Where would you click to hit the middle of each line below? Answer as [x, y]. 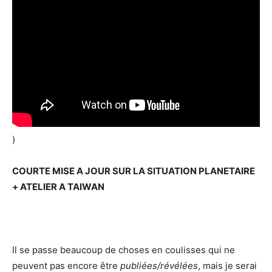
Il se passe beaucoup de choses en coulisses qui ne [124, 250]
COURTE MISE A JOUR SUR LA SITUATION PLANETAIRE [134, 171]
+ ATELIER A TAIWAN [58, 186]
